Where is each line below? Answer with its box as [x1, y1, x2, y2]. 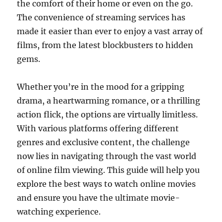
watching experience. [17, 207, 101, 217]
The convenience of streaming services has [17, 12, 186, 22]
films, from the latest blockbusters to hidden [17, 40, 194, 50]
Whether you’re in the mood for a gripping [17, 82, 185, 92]
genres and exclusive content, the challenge [17, 137, 190, 147]
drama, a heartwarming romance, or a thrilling [17, 96, 201, 106]
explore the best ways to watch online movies [17, 179, 196, 189]
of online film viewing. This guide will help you [17, 165, 200, 175]
